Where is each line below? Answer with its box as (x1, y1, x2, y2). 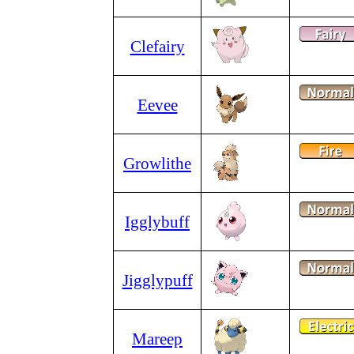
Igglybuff (125, 213, 190, 231)
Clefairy (130, 37, 185, 55)
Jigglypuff (122, 271, 193, 289)
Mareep (132, 330, 183, 348)
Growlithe (123, 154, 191, 172)
